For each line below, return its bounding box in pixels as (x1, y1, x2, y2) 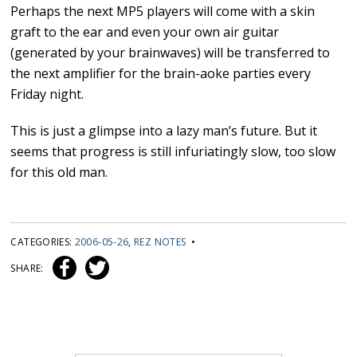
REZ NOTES (134, 235, 186, 249)
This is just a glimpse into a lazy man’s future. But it (10, 122, 318, 140)
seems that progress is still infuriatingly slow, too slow (10, 143, 336, 161)
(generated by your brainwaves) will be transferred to (10, 44, 331, 62)
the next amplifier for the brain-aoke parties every (10, 65, 312, 83)
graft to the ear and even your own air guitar (10, 23, 280, 41)
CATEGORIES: (10, 235, 75, 249)
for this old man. (10, 163, 108, 182)
